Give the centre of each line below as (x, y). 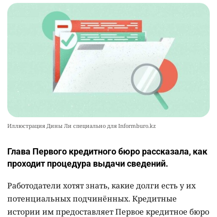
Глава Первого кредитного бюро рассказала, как (107, 151)
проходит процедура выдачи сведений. (88, 163)
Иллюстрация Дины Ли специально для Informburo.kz (82, 125)
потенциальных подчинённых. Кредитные (92, 198)
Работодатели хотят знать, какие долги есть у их (101, 185)
